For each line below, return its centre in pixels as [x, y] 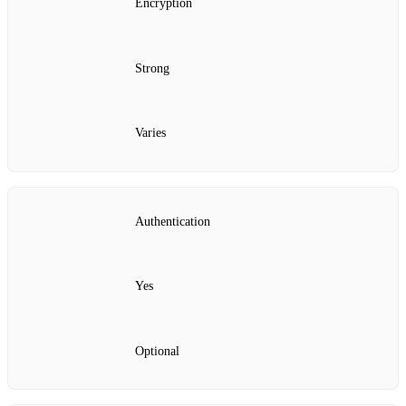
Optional [157, 351]
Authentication [173, 221]
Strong [152, 68]
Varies [150, 133]
